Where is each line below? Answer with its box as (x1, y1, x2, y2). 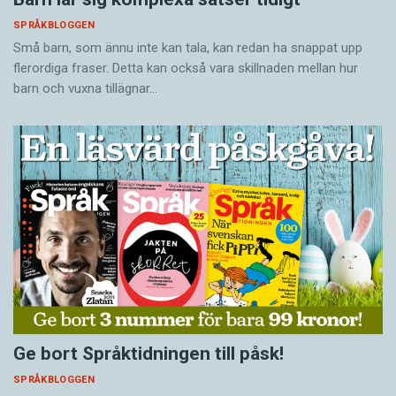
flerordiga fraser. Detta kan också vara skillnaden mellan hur (13, 60, 358, 77)
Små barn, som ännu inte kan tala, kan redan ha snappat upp (13, 40, 362, 57)
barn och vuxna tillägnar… (13, 80, 157, 97)
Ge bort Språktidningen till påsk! (13, 342, 284, 364)
